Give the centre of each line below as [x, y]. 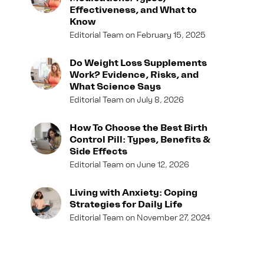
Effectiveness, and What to [133, 10]
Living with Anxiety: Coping [134, 193]
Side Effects [99, 151]
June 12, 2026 [162, 165]
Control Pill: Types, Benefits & [140, 140]
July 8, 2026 [160, 100]
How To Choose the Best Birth [139, 128]
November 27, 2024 [173, 218]
